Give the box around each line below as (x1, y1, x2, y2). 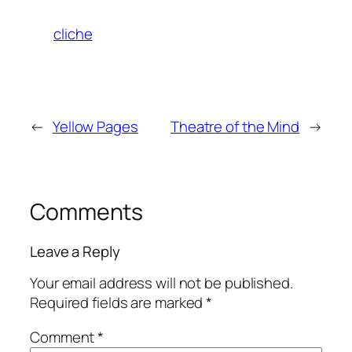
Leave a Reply (30, 240, 120, 262)
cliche (53, 24, 93, 45)
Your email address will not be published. (30, 273, 293, 294)
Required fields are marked (30, 292, 207, 313)
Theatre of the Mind (170, 116, 300, 137)
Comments (30, 196, 144, 228)
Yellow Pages (52, 116, 138, 137)
